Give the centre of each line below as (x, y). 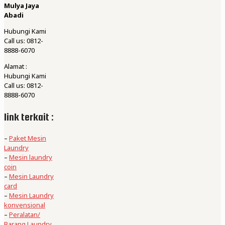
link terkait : (29, 117)
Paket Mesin (28, 138)
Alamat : (16, 66)
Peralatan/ (25, 214)
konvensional (25, 205)
